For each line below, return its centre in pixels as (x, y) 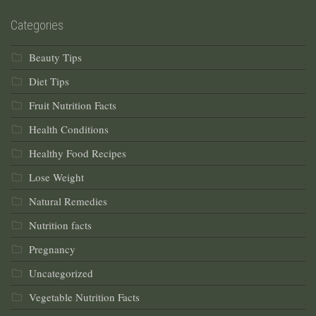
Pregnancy (52, 249)
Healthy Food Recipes (78, 153)
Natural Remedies (68, 201)
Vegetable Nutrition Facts (84, 297)
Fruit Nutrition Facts (73, 105)
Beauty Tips (55, 57)
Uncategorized (61, 273)
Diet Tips (49, 81)
